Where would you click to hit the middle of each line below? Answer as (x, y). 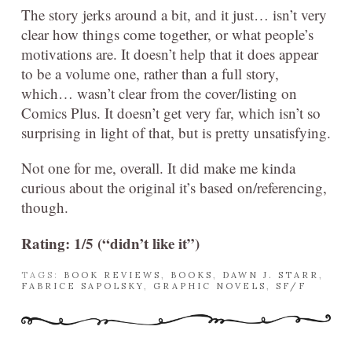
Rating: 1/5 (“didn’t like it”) (110, 243)
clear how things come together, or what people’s (167, 34)
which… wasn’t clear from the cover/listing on (159, 93)
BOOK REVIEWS (112, 275)
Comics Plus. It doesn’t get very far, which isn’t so (171, 112)
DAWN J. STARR (271, 275)
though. (45, 207)
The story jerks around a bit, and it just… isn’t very (174, 14)
